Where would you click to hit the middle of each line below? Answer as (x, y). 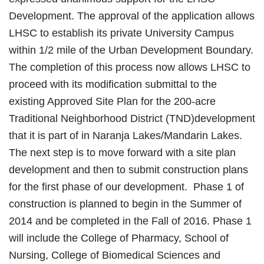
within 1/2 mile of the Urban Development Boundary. (131, 50)
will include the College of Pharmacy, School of (119, 238)
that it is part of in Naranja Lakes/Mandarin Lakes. (126, 135)
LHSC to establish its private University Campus (121, 33)
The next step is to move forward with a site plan (122, 152)
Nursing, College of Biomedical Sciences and (115, 255)
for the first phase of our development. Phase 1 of (126, 187)
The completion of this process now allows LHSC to (130, 67)
